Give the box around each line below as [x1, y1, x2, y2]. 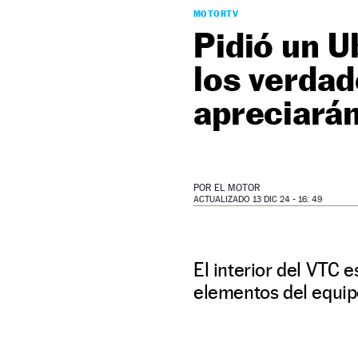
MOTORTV [193, 8, 239, 19]
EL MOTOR [214, 182, 261, 193]
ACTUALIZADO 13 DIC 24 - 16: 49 [193, 194, 322, 205]
